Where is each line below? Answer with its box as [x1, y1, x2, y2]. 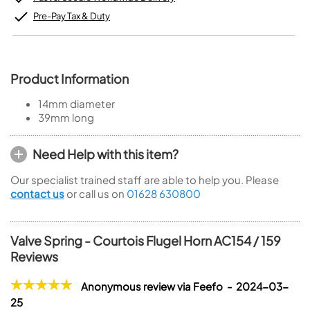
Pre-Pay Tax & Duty [33, 10, 110, 21]
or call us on [64, 187, 127, 200]
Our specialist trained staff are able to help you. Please [10, 173, 279, 186]
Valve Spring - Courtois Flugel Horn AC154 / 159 [10, 232, 281, 248]
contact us [10, 187, 64, 200]
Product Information [10, 71, 129, 86]
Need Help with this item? [33, 146, 179, 162]
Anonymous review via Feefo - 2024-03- [81, 280, 289, 293]
